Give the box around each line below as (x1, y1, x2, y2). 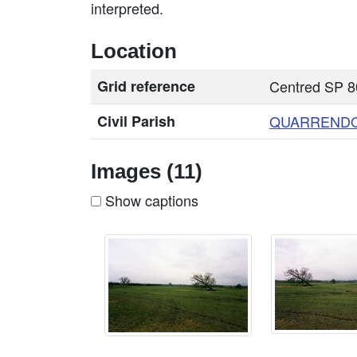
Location (91, 40, 177, 62)
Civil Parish (97, 111, 175, 131)
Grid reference (97, 76, 195, 96)
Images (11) (91, 160, 202, 182)
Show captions (101, 190, 198, 210)
